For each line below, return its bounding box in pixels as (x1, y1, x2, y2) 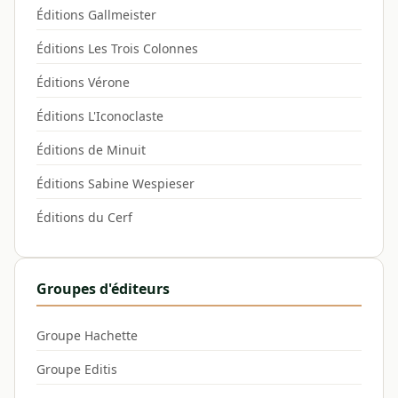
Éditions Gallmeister (36, 5, 156, 23)
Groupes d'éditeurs (36, 278, 170, 298)
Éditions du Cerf (36, 208, 132, 226)
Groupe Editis (36, 360, 117, 378)
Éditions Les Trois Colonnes (36, 39, 198, 57)
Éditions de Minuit (36, 140, 146, 158)
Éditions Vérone (36, 73, 130, 91)
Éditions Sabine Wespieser (36, 174, 195, 192)
